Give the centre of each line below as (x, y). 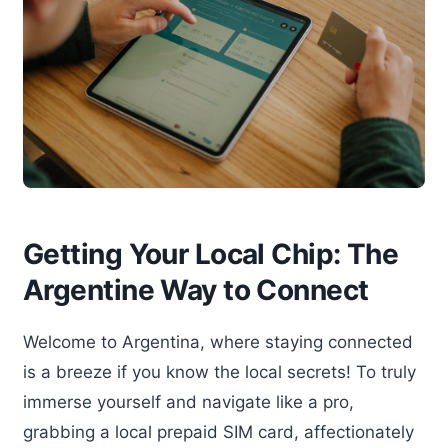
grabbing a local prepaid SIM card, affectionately (218, 432)
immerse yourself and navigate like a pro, (188, 402)
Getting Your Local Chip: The (211, 254)
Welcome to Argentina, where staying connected (218, 342)
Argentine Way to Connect (196, 290)
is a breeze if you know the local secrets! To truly (219, 372)
